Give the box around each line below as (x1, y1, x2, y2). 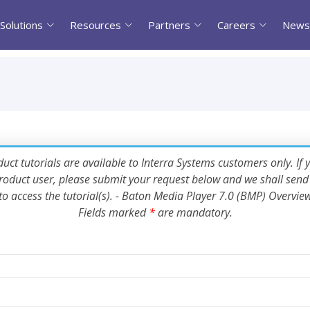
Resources (70, 18, 121, 32)
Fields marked (77, 205, 146, 220)
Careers (217, 18, 255, 32)
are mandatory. (154, 205, 232, 220)
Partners (148, 18, 190, 32)
